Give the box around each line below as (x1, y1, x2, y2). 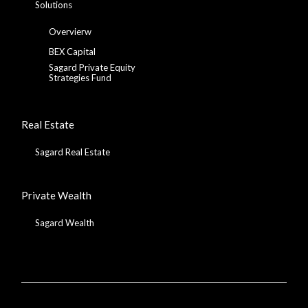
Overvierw (49, 25, 92, 37)
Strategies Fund (49, 71, 112, 83)
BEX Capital (49, 45, 96, 57)
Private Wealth (21, 188, 92, 201)
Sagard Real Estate (35, 146, 111, 157)
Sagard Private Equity (49, 61, 136, 73)
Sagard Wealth (35, 217, 95, 228)
